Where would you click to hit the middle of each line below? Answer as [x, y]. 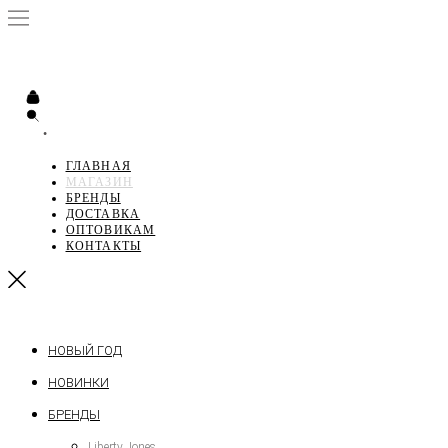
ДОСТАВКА [103, 214]
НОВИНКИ [78, 382]
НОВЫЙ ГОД [85, 350]
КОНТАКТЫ [103, 246]
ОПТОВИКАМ [110, 230]
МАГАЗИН [99, 182]
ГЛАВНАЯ [98, 166]
